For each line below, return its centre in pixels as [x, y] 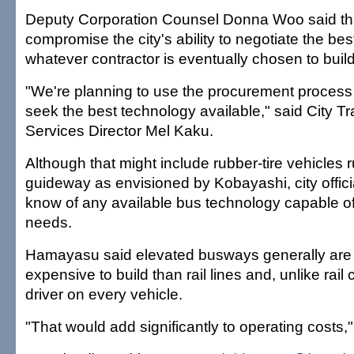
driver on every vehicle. [104, 294]
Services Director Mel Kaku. [119, 130]
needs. [49, 222]
